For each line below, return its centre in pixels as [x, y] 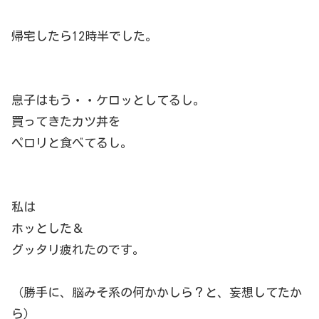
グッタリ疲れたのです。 [78, 250]
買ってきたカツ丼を [66, 122]
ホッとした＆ [48, 229]
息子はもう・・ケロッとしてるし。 [108, 100]
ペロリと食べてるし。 [72, 143]
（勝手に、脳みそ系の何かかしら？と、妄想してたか [157, 293]
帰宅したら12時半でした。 [84, 36]
